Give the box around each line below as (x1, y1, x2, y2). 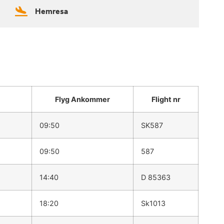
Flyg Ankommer (55, 95, 110, 104)
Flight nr (151, 95, 180, 104)
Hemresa (34, 6, 68, 16)
